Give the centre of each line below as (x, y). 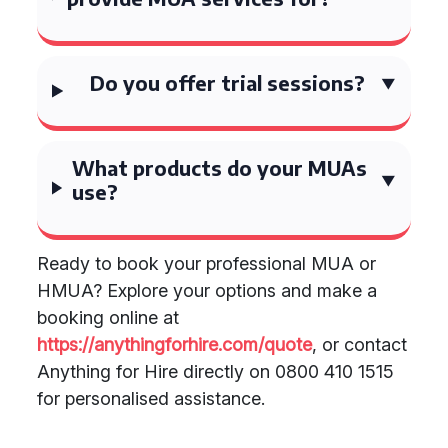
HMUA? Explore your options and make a (207, 290)
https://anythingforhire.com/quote (174, 344)
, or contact (359, 344)
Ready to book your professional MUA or (206, 263)
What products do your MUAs (219, 167)
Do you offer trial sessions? (227, 82)
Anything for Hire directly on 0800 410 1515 (215, 371)
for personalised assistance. (151, 398)
